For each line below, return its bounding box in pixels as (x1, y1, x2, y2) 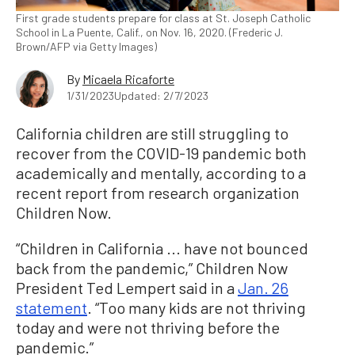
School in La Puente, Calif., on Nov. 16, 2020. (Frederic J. (16, 25, 283, 39)
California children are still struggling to (16, 123, 288, 143)
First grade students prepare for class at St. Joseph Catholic (16, 10, 311, 25)
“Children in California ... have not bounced (16, 238, 308, 258)
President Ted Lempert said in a (16, 277, 238, 297)
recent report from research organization (16, 182, 300, 202)
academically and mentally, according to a (16, 162, 306, 182)
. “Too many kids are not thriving (87, 297, 306, 317)
